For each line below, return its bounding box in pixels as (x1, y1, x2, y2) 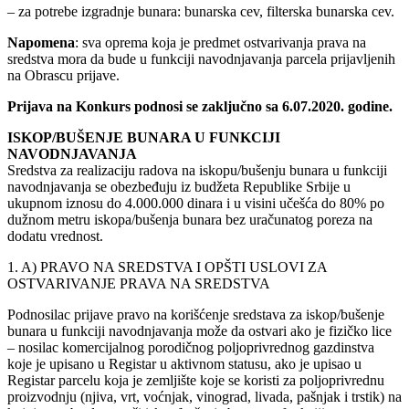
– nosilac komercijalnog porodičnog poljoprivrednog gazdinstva (7, 339, 374, 355)
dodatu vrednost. (7, 227, 103, 244)
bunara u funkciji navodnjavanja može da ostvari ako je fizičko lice (7, 322, 392, 339)
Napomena (7, 34, 75, 50)
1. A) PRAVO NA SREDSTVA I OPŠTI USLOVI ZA (7, 258, 327, 275)
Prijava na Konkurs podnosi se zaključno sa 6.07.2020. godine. (7, 98, 393, 114)
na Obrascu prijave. (7, 67, 120, 83)
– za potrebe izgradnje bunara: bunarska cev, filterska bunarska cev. (7, 3, 394, 19)
